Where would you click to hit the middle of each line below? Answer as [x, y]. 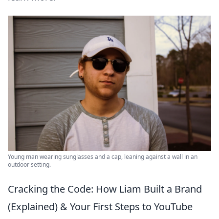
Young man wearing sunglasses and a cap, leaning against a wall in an [103, 157]
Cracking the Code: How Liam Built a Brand [105, 189]
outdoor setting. [29, 165]
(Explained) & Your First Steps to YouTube [100, 207]
